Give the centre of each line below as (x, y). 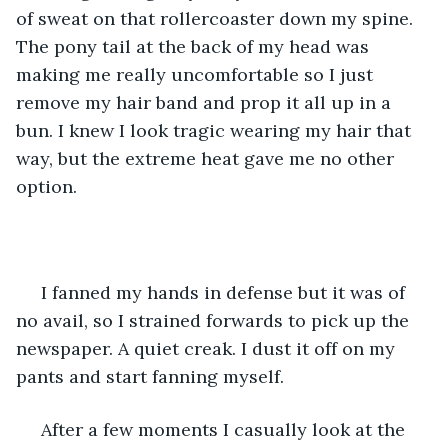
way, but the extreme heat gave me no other (207, 158)
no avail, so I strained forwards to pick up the (215, 320)
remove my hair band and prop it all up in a (206, 102)
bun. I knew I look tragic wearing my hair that (216, 130)
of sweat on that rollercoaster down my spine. (217, 18)
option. (46, 186)
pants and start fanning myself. (150, 376)
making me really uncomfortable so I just (197, 74)
